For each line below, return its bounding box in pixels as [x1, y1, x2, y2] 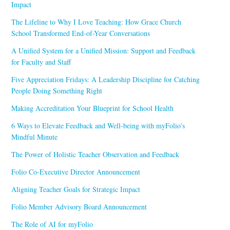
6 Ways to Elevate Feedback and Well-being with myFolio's [11, 120, 185, 130]
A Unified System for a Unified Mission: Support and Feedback [11, 45, 196, 55]
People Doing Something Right [11, 85, 103, 95]
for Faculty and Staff [11, 56, 71, 67]
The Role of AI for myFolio [11, 219, 93, 229]
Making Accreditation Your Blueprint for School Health [11, 103, 174, 113]
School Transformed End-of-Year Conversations [11, 28, 150, 38]
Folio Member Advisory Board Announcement [11, 201, 147, 212]
